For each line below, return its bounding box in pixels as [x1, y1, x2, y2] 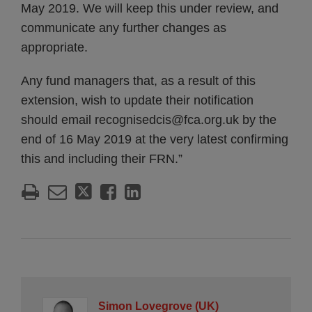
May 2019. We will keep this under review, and [21, 1, 279, 15]
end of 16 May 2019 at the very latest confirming [21, 132, 288, 146]
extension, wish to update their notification [21, 93, 253, 107]
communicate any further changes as [21, 21, 226, 35]
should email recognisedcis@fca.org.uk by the [21, 113, 276, 127]
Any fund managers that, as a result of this [21, 74, 256, 88]
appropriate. [21, 40, 88, 54]
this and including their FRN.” [21, 152, 182, 166]
